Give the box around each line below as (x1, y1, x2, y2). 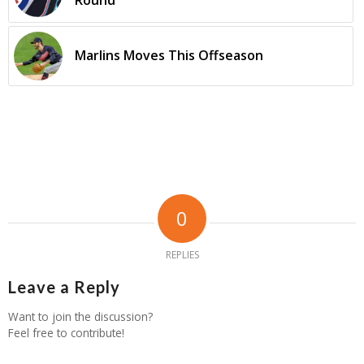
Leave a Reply (8, 277, 120, 297)
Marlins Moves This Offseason (75, 46, 263, 65)
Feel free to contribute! (8, 325, 124, 341)
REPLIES (165, 248, 199, 262)
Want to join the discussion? (8, 309, 153, 325)
